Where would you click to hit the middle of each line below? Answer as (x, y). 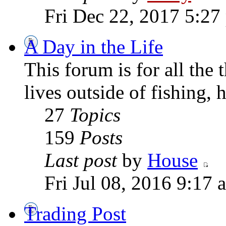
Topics (95, 115)
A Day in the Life (94, 47)
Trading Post (75, 214)
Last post (81, 160)
